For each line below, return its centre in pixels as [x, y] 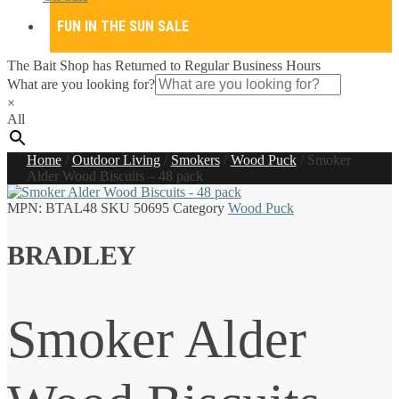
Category [199, 208]
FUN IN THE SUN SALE [123, 26]
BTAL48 [71, 208]
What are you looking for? [81, 84]
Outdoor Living [116, 160]
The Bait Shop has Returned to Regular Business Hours [164, 65]
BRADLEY [72, 255]
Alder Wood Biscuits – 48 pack [114, 176]
